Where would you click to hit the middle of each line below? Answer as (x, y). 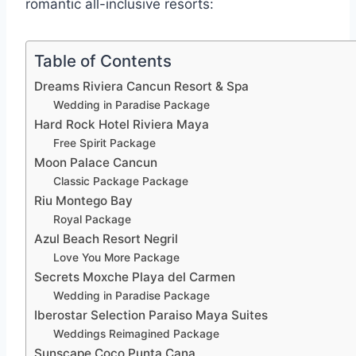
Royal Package (93, 220)
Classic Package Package (121, 182)
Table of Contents (103, 61)
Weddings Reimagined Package (137, 334)
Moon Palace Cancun (96, 163)
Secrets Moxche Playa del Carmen (135, 277)
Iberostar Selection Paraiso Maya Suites (151, 315)
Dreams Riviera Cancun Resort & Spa (141, 87)
